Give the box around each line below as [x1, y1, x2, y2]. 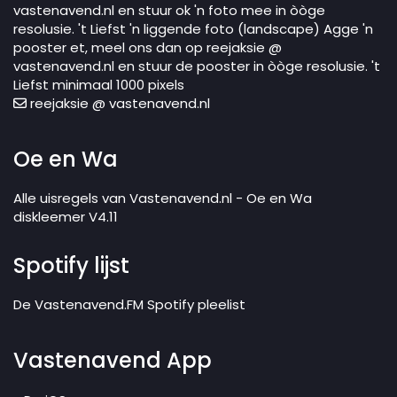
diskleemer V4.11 [13, 207, 118, 227]
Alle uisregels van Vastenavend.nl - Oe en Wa [13, 189, 312, 208]
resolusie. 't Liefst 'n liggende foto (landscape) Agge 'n [13, 19, 373, 39]
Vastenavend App [13, 346, 212, 376]
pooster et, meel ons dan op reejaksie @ [13, 38, 282, 58]
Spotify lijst [13, 251, 129, 281]
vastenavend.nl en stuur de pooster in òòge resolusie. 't [13, 57, 380, 76]
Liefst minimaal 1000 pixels [13, 75, 184, 95]
